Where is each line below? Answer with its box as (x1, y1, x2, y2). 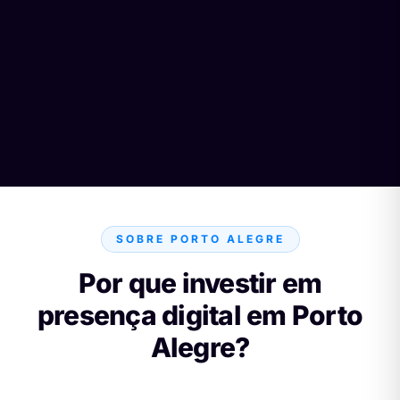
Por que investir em (78, 266, 322, 299)
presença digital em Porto (37, 298, 363, 331)
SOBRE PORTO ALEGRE (115, 231, 285, 246)
